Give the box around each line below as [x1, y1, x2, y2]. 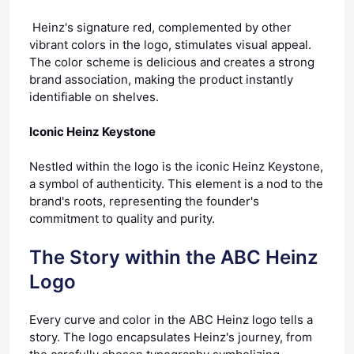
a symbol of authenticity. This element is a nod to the [29, 175, 323, 191]
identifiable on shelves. [29, 88, 159, 104]
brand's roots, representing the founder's [29, 193, 259, 209]
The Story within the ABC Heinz [29, 245, 318, 269]
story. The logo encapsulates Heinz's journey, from [29, 329, 312, 345]
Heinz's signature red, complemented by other [29, 19, 292, 35]
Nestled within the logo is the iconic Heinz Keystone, [29, 158, 323, 174]
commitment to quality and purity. [29, 210, 215, 226]
